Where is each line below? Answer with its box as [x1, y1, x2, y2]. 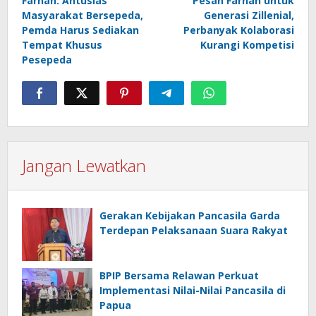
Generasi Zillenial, [204, 8, 294, 22]
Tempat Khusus [22, 37, 102, 51]
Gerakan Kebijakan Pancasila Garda [99, 208, 280, 222]
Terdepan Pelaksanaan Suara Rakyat [99, 223, 288, 237]
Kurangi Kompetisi [200, 37, 294, 51]
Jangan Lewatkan [22, 153, 146, 177]
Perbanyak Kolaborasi [183, 23, 294, 37]
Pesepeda [22, 52, 72, 66]
